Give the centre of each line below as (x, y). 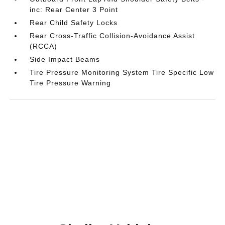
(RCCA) (44, 46)
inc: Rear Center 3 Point (74, 9)
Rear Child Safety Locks (74, 22)
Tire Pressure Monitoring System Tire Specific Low (122, 72)
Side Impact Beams (65, 59)
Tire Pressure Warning (71, 83)
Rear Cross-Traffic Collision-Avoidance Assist (113, 35)
